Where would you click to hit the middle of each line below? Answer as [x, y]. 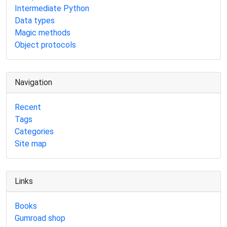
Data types [35, 21]
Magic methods [43, 33]
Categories [34, 131]
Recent [28, 107]
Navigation [33, 82]
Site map [31, 144]
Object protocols [45, 45]
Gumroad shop [40, 218]
